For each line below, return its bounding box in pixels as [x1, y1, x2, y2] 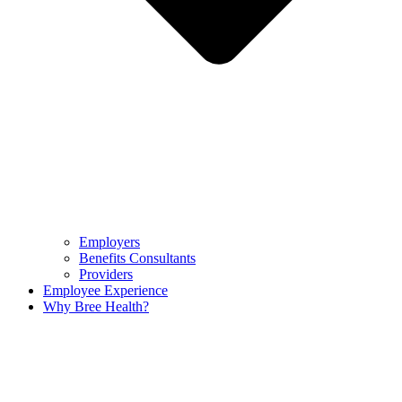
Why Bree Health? [43, 299, 149, 315]
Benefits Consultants [79, 250, 196, 267]
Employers [79, 234, 140, 250]
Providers [79, 267, 133, 283]
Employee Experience [43, 283, 168, 299]
